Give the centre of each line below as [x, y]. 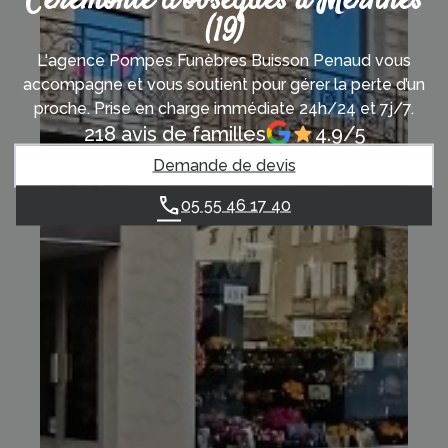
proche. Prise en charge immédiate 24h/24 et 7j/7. [224, 108]
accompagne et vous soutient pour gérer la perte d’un [224, 84]
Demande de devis [224, 165]
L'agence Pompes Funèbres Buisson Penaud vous [224, 60]
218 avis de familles [174, 133]
